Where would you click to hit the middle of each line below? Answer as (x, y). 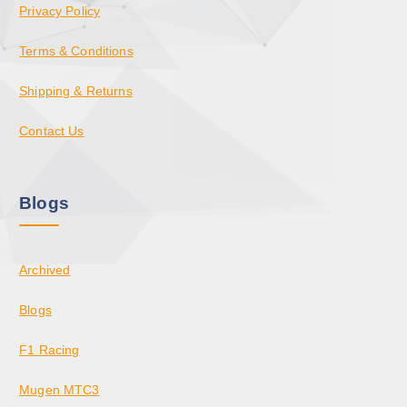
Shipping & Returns (76, 90)
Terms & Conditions (76, 50)
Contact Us (52, 130)
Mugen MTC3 (60, 389)
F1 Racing (50, 349)
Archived (45, 269)
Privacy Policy (60, 10)
